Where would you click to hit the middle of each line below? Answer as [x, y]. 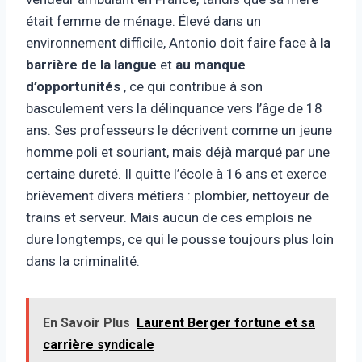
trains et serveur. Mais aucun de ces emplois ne [169, 217]
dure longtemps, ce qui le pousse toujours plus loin [180, 239]
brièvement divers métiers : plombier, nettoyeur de [177, 195]
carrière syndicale [99, 344]
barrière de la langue [91, 64]
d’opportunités [73, 86]
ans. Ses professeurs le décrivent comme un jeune [179, 130]
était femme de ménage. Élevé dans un [143, 21]
